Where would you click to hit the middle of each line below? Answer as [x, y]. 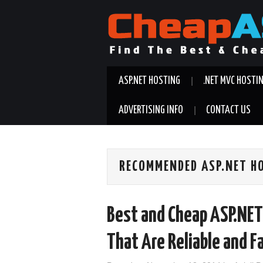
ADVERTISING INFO [151, 110]
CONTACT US [228, 110]
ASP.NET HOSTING [149, 81]
